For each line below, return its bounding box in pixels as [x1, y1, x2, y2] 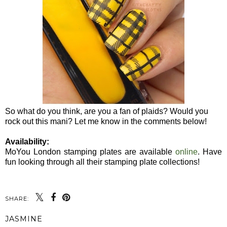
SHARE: [5, 195, 29, 202]
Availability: [5, 137, 49, 146]
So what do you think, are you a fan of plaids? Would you [5, 106, 208, 116]
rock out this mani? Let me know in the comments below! [5, 117, 207, 126]
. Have [198, 147, 222, 156]
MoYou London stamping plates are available [5, 147, 175, 156]
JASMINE [5, 214, 43, 223]
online [175, 147, 198, 156]
